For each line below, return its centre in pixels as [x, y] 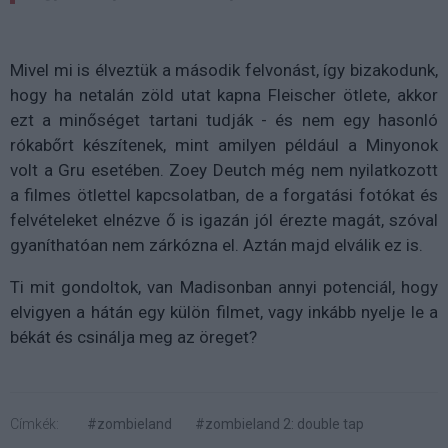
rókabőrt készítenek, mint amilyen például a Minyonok [224, 144]
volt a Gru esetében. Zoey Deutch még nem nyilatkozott [224, 169]
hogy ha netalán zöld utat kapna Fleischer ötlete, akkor [224, 94]
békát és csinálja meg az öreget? [133, 336]
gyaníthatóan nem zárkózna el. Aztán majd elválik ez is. [216, 244]
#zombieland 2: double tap [279, 423]
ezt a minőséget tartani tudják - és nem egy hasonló [224, 119]
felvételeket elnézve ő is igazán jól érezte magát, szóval [224, 219]
